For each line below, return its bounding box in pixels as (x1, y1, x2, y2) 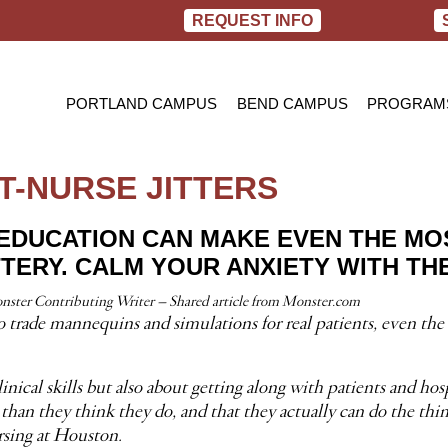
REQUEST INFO (192, 12, 313, 29)
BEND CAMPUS (236, 95, 348, 113)
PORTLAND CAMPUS (66, 95, 218, 113)
